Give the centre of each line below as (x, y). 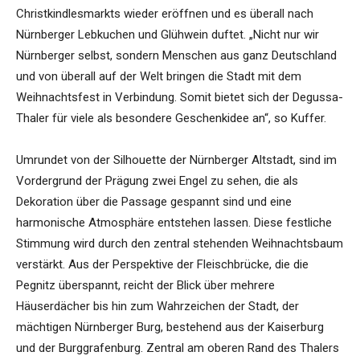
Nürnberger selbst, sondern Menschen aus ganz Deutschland (176, 56)
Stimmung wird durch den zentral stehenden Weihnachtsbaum (180, 244)
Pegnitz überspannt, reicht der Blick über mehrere (145, 286)
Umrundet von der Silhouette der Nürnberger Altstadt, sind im (176, 160)
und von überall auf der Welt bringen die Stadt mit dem (159, 77)
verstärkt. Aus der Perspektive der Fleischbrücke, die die (162, 265)
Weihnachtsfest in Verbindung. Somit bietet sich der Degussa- (180, 98)
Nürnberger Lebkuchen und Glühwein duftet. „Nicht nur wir (168, 35)
